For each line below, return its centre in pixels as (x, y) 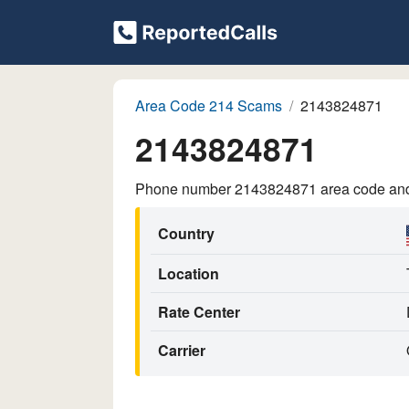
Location (189, 273)
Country (186, 233)
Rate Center (199, 312)
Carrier (182, 350)
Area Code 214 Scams (209, 105)
